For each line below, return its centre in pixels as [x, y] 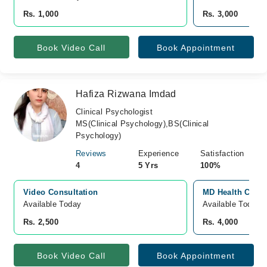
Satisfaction [222, 153]
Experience [159, 153]
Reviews [91, 153]
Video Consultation [60, 192]
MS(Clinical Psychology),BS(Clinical [142, 124]
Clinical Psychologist [114, 112]
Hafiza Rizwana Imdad [126, 94]
